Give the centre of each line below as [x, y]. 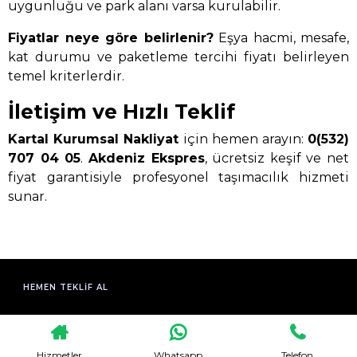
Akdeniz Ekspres [146, 159]
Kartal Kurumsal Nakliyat [94, 139]
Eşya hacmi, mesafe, [281, 37]
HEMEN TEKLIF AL [66, 288]
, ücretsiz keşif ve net [277, 159]
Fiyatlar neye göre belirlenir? [111, 37]
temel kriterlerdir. [66, 76]
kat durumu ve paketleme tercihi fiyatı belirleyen [178, 57]
